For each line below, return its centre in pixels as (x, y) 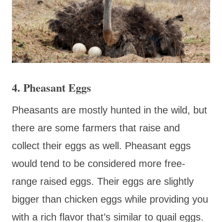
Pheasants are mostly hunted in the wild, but (110, 110)
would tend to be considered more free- (99, 163)
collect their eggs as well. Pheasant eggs (101, 145)
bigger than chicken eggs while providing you (110, 199)
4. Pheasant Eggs (52, 87)
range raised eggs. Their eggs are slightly (103, 181)
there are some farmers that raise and (96, 128)
